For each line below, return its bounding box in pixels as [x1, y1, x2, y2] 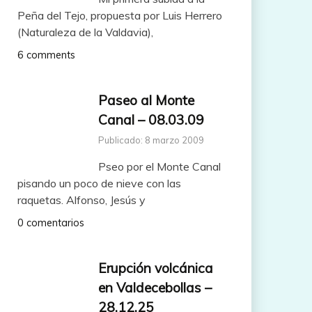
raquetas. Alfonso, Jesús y [17, 192, 146, 207]
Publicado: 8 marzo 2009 [97, 134, 204, 146]
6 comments [17, 49, 75, 62]
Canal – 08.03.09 [97, 111, 204, 129]
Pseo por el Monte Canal [97, 159, 221, 173]
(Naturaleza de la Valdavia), [17, 25, 153, 40]
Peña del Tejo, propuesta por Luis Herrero [17, 8, 222, 23]
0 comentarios [17, 216, 84, 229]
